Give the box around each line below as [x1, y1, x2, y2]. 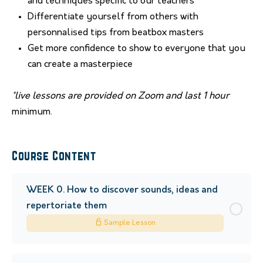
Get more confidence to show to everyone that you [28, 44, 245, 53]
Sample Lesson [102, 220, 156, 227]
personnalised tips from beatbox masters [28, 28, 204, 38]
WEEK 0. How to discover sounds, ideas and [26, 186, 218, 195]
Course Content [12, 151, 96, 163]
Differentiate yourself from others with [28, 12, 198, 22]
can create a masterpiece [28, 60, 133, 69]
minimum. [12, 107, 52, 117]
